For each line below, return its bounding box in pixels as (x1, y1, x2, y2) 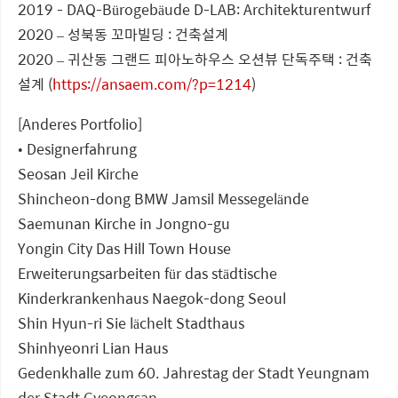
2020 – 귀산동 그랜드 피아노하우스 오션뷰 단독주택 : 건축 (18, 48, 372, 71)
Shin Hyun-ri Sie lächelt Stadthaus (18, 312, 244, 335)
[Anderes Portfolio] (18, 113, 142, 136)
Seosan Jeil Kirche (18, 163, 139, 186)
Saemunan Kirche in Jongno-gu (18, 212, 230, 235)
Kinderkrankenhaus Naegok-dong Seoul (18, 287, 286, 310)
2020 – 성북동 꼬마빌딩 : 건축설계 (18, 23, 228, 46)
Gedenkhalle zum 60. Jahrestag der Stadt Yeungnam (18, 362, 370, 385)
